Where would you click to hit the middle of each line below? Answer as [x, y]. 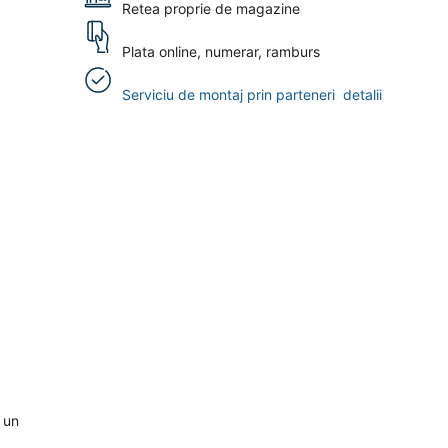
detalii [362, 94]
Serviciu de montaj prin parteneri [232, 94]
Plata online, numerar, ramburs [221, 51]
